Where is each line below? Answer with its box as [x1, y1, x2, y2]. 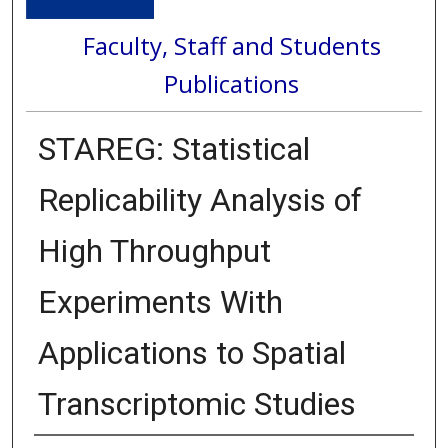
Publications [164, 66, 300, 100]
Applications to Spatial [37, 333, 346, 372]
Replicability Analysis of [37, 180, 362, 219]
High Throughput [37, 231, 271, 270]
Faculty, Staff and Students [82, 28, 381, 62]
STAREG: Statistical [37, 129, 310, 168]
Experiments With [37, 282, 283, 321]
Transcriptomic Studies [37, 384, 356, 423]
